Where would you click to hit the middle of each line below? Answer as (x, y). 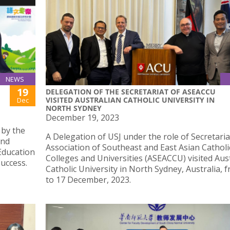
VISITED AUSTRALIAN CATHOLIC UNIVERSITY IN (130, 100)
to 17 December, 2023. (88, 180)
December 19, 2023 (82, 118)
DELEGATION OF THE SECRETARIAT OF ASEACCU (131, 92)
